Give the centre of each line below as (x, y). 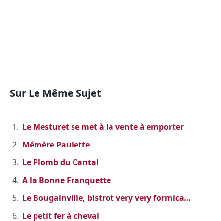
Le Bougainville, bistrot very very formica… (107, 198)
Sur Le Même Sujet (55, 93)
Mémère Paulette (56, 145)
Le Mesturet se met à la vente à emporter (103, 127)
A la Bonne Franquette (67, 180)
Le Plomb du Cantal (60, 163)
